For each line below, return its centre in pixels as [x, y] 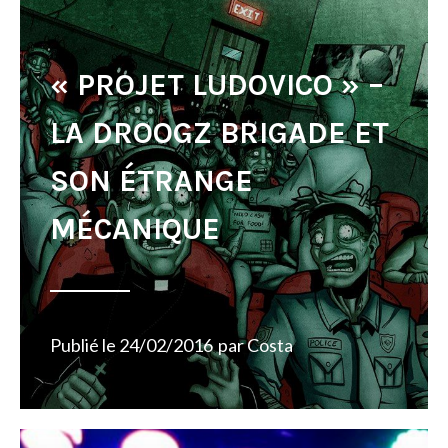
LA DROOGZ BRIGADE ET [219, 133]
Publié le [84, 345]
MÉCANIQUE [135, 229]
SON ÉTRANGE [151, 181]
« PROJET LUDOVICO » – [217, 85]
